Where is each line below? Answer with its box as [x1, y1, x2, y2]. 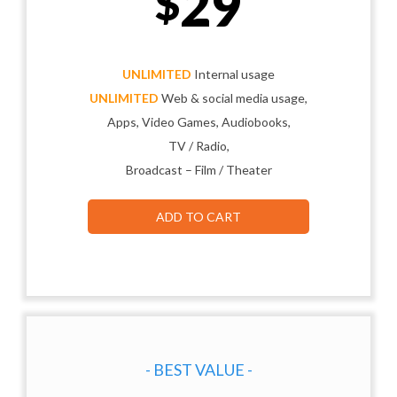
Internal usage [191, 66, 275, 82]
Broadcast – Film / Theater [125, 161, 272, 177]
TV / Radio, [167, 137, 230, 153]
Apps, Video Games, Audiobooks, [106, 113, 291, 129]
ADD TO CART [156, 208, 241, 224]
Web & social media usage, [159, 90, 307, 105]
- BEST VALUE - [144, 359, 253, 379]
